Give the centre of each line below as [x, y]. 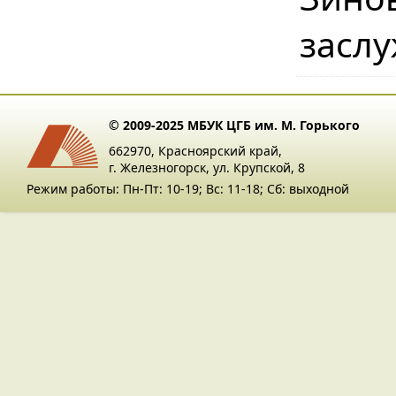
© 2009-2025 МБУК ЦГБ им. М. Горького [234, 125]
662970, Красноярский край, [195, 151]
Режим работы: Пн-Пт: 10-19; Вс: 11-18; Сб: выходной [188, 189]
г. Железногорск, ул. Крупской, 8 [207, 168]
